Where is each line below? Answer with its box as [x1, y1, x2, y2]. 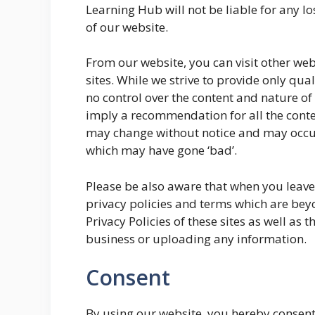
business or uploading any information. [86, 230, 307, 247]
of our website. [86, 18, 168, 35]
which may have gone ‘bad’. [86, 142, 237, 158]
